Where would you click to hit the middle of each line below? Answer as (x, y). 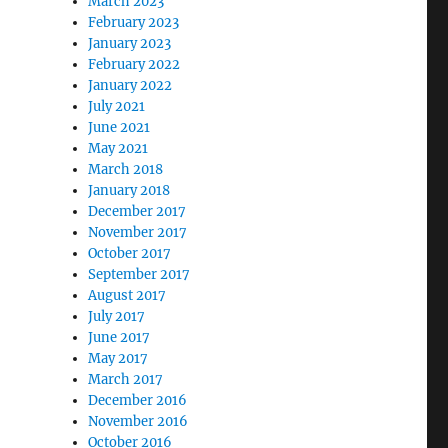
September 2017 (139, 274)
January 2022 (130, 85)
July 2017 (117, 316)
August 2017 (127, 295)
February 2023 (134, 22)
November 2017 (138, 232)
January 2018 (129, 190)
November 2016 (138, 421)
